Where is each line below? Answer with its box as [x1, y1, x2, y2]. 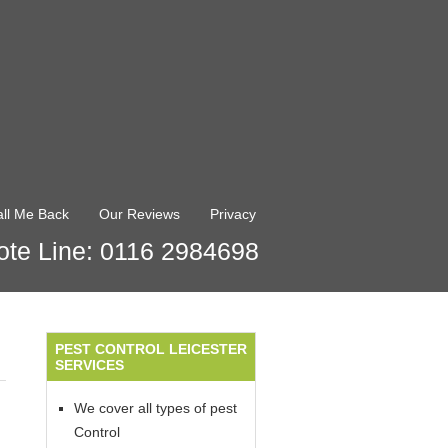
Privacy [210, 206, 256, 222]
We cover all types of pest [74, 400, 237, 416]
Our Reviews [99, 206, 180, 222]
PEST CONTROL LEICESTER [55, 341, 247, 357]
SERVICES [55, 357, 124, 373]
